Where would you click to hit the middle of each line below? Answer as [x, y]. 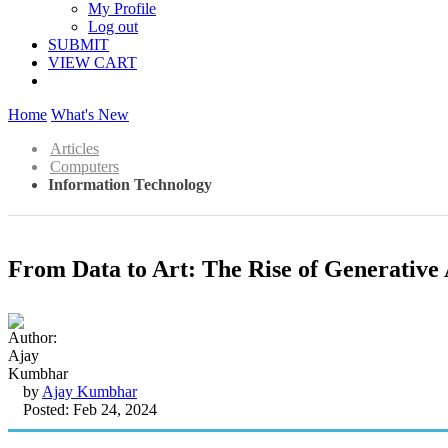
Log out [113, 26]
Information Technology [130, 184]
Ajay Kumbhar [89, 391]
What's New [90, 114]
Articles [74, 148]
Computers [84, 166]
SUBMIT [78, 44]
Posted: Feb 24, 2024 [90, 409]
